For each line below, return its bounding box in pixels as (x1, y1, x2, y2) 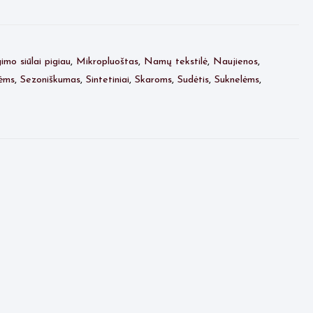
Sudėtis (177, 75, 209, 86)
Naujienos (212, 57, 258, 68)
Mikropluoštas (75, 57, 138, 68)
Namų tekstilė (143, 57, 208, 68)
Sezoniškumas (20, 75, 80, 86)
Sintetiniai (85, 75, 129, 86)
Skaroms (134, 75, 172, 86)
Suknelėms (214, 75, 259, 86)
